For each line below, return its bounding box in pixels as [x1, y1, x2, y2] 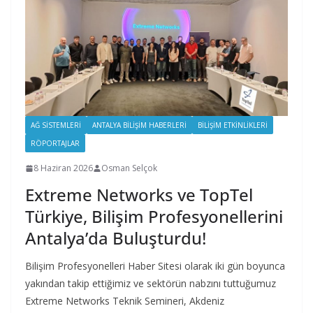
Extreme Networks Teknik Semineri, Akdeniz [25, 294, 224, 308]
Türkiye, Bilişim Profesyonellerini [25, 205, 283, 228]
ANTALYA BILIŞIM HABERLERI [92, 120, 187, 131]
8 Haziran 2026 [34, 162, 93, 175]
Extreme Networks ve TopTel [25, 183, 253, 207]
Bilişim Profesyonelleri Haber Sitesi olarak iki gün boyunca [25, 259, 285, 273]
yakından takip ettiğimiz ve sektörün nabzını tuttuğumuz [25, 277, 276, 291]
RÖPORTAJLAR [31, 138, 80, 149]
